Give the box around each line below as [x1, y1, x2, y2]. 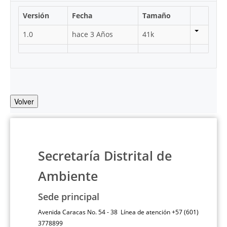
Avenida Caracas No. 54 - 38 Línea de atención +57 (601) [38, 208, 199, 216]
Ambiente [38, 168, 98, 184]
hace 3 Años [72, 29, 113, 39]
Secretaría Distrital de [38, 147, 172, 164]
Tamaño [142, 11, 171, 20]
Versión [23, 11, 49, 20]
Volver [14, 96, 34, 106]
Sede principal [38, 191, 99, 203]
